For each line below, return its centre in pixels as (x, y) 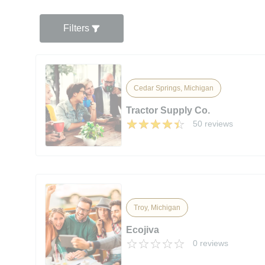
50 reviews (213, 123)
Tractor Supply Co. (168, 110)
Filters (77, 28)
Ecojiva (143, 230)
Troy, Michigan (157, 207)
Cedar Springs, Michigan (174, 88)
